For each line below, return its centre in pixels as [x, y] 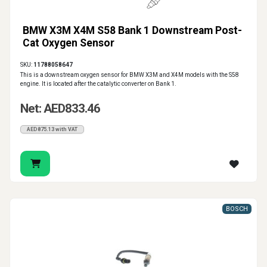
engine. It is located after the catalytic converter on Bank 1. [98, 84]
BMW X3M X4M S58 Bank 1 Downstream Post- [132, 31]
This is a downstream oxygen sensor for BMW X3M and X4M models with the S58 [130, 75]
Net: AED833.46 [60, 109]
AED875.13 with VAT [52, 130]
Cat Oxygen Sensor [69, 43]
